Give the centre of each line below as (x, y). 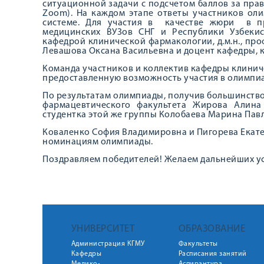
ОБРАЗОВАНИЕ (212, 229)
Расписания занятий (212, 254)
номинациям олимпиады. (98, 142)
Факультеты (198, 244)
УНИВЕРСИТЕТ (103, 229)
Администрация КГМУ (108, 244)
